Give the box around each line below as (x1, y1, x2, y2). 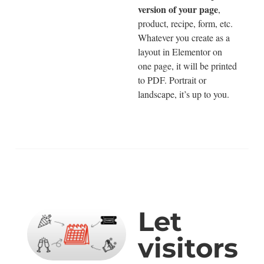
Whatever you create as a (138, 31, 230, 44)
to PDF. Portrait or (138, 73, 206, 86)
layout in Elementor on (138, 45, 222, 58)
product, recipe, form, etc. (138, 16, 233, 29)
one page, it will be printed (138, 59, 237, 72)
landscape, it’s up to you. (138, 87, 229, 100)
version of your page (138, 2, 218, 16)
